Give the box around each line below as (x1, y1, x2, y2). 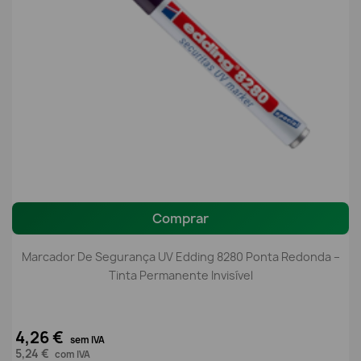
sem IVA (70, 334, 105, 346)
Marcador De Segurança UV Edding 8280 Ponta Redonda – (21, 249, 340, 265)
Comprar (152, 210, 209, 228)
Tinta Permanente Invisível (108, 268, 253, 284)
